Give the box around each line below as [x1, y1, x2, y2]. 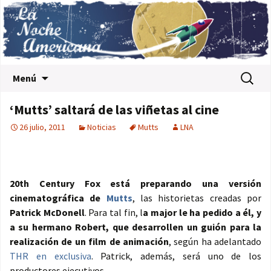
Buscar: [238, 67, 267, 79]
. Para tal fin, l [84, 206, 143, 219]
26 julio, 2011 [19, 122, 65, 133]
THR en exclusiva [10, 250, 91, 263]
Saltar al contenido [48, 66, 128, 79]
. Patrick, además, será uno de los [91, 250, 261, 263]
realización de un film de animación [10, 235, 169, 248]
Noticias [87, 122, 116, 133]
